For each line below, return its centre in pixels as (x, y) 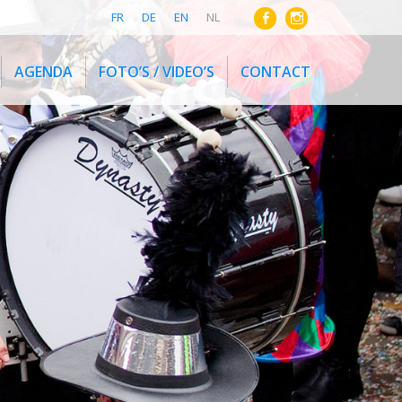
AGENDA (44, 72)
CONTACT (275, 72)
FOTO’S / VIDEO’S (157, 72)
